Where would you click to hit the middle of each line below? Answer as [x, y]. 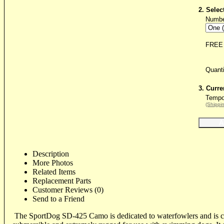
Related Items [54, 171]
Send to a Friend [58, 198]
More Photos [53, 162]
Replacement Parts [62, 180]
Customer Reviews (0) [68, 189]
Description [51, 153]
